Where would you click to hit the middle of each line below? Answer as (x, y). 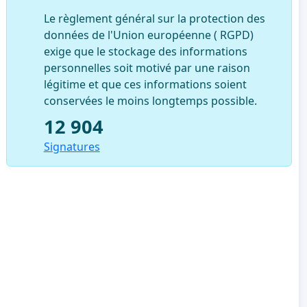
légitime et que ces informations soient (145, 84)
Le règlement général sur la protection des (154, 18)
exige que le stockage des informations (145, 51)
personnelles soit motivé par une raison (147, 67)
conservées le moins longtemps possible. (150, 100)
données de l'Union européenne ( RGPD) (148, 35)
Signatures (72, 146)
